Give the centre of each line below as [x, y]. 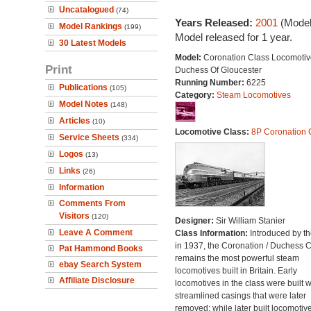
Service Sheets [89, 137]
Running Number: [210, 83]
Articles [75, 121]
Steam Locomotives [253, 95]
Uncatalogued [86, 10]
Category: [195, 95]
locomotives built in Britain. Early [236, 271]
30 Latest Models [93, 43]
